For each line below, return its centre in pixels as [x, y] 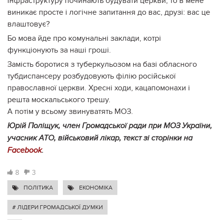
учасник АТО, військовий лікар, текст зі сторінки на [100, 138]
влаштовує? [28, 24]
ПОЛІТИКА [38, 187]
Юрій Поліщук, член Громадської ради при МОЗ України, [110, 126]
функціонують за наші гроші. [59, 50]
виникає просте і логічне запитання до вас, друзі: [97, 12]
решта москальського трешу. [60, 99]
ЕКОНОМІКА [96, 187]
